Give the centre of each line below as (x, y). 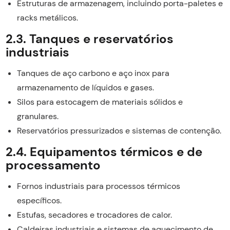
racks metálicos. (47, 17)
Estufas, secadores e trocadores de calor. (94, 215)
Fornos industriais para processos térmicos (98, 186)
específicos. (39, 200)
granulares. (37, 116)
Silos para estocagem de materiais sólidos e (100, 102)
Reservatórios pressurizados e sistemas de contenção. (119, 130)
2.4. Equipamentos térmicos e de (104, 151)
